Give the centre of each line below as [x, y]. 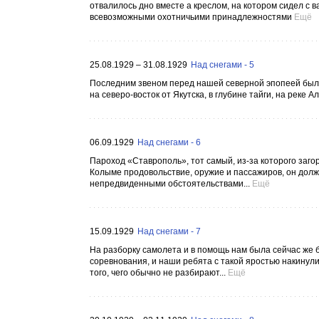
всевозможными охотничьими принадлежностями [191, 17]
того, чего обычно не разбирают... [158, 273]
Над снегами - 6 [169, 142]
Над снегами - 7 [169, 231]
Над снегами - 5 [223, 65]
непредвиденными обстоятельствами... [170, 184]
